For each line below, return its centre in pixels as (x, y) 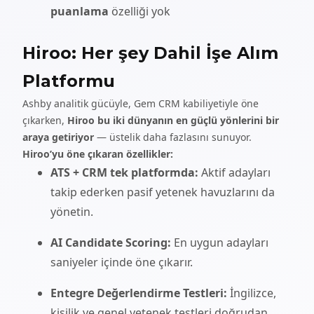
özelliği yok (139, 11)
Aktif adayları (234, 172)
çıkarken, (45, 120)
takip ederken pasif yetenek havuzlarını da (163, 192)
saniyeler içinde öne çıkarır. (122, 262)
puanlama (80, 11)
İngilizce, (252, 293)
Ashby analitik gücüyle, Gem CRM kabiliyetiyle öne (141, 103)
